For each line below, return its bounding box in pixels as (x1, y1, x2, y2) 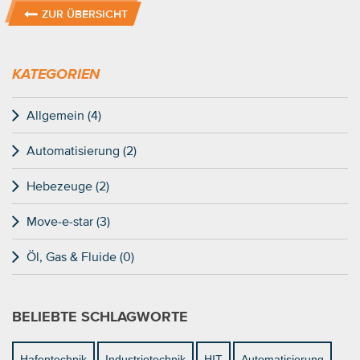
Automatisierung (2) (27, 141, 137, 159)
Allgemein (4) (27, 105, 101, 124)
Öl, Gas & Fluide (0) (27, 247, 134, 265)
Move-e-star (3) (27, 211, 110, 230)
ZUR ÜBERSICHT (42, 5, 128, 22)
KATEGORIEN (12, 63, 100, 84)
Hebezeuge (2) (27, 176, 109, 194)
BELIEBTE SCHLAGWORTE (12, 305, 188, 327)
